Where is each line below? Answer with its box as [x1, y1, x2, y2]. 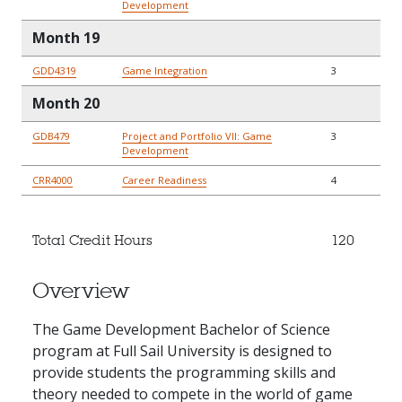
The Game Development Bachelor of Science [32, 319, 330, 339]
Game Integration [122, 63, 207, 77]
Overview [32, 276, 129, 304]
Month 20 [32, 92, 100, 113]
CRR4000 [32, 172, 73, 187]
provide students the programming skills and [32, 362, 336, 382]
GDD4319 [32, 63, 76, 77]
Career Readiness [122, 172, 206, 187]
